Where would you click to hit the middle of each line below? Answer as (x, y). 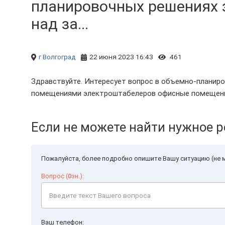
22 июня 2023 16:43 (121, 57)
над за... (60, 24)
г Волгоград (57, 57)
